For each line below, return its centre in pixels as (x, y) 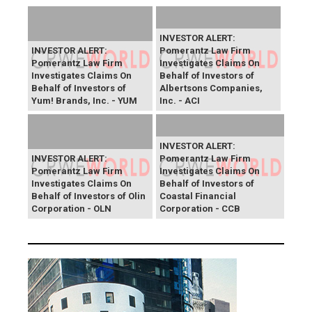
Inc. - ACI (180, 101)
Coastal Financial (198, 196)
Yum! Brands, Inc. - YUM (84, 101)
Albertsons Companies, (211, 88)
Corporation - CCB (200, 209)
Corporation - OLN (71, 209)
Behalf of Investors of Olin (88, 196)
